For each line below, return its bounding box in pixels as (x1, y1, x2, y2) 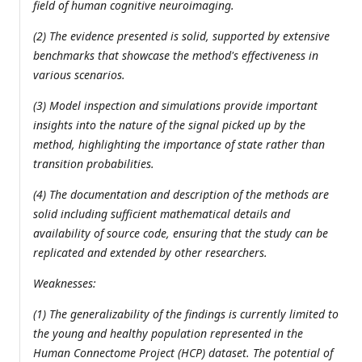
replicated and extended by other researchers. (33, 245, 267, 261)
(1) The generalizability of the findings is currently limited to (33, 306, 339, 322)
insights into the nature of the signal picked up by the (33, 117, 305, 133)
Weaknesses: (33, 276, 96, 292)
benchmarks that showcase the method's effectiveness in (33, 48, 318, 64)
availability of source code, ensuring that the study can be (33, 225, 328, 242)
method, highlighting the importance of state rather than (33, 137, 325, 153)
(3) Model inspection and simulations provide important (33, 98, 318, 114)
